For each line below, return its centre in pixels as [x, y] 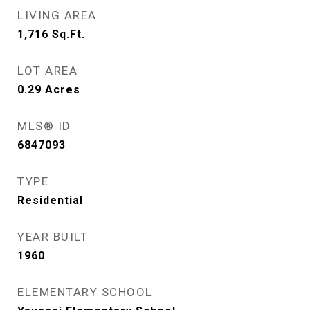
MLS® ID [44, 126]
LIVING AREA [57, 15]
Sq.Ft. [69, 34]
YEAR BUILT [53, 237]
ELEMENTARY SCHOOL [85, 292]
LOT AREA [47, 71]
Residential [50, 200]
